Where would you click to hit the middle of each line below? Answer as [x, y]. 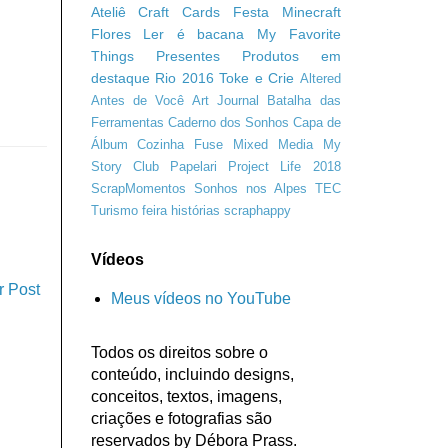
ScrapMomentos [138, 188]
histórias [195, 210]
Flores [110, 33]
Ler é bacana [194, 33]
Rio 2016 [184, 77]
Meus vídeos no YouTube [200, 298]
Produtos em [291, 55]
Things [112, 55]
